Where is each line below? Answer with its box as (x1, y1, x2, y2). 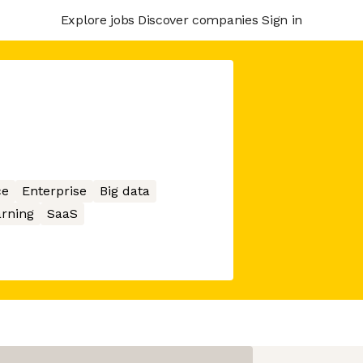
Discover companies (137, 11, 258, 28)
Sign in (262, 11, 302, 28)
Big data (99, 183, 150, 199)
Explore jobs (60, 11, 135, 28)
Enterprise (21, 183, 87, 199)
